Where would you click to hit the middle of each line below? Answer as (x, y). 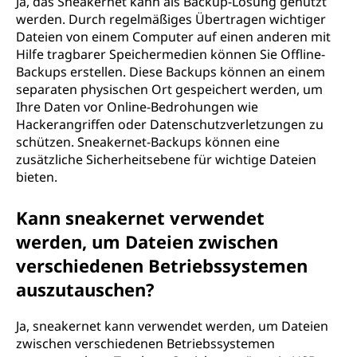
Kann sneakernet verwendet (140, 218)
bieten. (37, 177)
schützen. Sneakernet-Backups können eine (148, 142)
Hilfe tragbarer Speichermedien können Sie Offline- (171, 54)
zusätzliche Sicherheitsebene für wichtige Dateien (166, 159)
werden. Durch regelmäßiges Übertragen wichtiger (171, 19)
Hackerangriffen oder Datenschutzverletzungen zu (170, 124)
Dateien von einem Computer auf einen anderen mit (173, 37)
